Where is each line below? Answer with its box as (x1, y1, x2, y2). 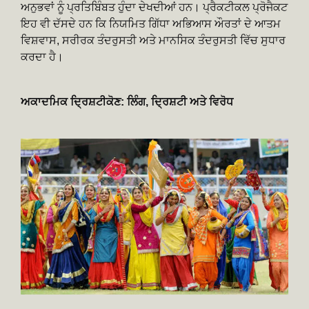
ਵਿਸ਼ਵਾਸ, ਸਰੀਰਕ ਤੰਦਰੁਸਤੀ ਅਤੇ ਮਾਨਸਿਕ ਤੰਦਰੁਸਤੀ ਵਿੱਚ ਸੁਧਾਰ (21, 34, 286, 47)
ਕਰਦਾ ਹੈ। (21, 51, 63, 63)
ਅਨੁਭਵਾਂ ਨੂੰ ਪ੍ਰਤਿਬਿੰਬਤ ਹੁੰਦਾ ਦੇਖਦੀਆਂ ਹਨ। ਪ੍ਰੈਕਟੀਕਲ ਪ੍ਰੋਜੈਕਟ (21, 1, 288, 14)
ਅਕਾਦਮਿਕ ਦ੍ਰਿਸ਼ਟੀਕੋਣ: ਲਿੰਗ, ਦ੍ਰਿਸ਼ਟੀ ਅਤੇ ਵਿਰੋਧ (21, 96, 233, 108)
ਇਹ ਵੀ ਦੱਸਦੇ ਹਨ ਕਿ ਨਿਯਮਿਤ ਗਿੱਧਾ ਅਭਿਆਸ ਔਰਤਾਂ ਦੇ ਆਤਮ (21, 18, 281, 30)
